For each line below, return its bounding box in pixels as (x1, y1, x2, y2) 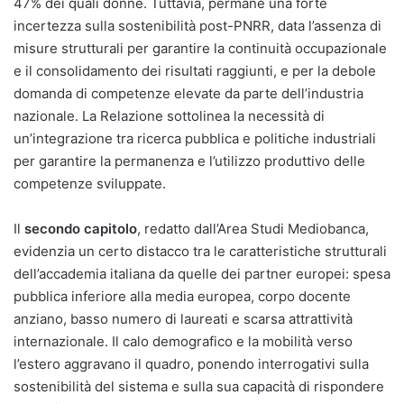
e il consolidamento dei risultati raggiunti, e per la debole (14, 61, 376, 79)
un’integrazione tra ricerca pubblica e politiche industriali (14, 129, 376, 147)
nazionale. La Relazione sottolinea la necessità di (14, 106, 325, 124)
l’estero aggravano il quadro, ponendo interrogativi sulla (14, 354, 369, 372)
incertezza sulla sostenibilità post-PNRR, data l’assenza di (14, 16, 381, 34)
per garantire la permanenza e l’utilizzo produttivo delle (14, 151, 365, 170)
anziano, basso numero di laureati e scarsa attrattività (14, 309, 353, 327)
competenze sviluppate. (14, 174, 166, 192)
